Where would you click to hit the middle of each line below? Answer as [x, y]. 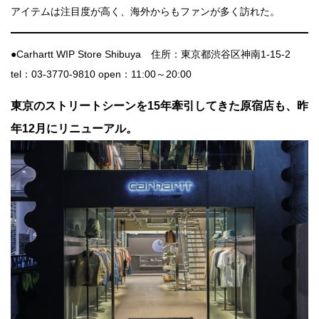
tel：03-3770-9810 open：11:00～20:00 [101, 74]
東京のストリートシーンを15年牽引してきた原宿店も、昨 [159, 106]
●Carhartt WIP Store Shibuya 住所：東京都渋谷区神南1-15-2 [156, 54]
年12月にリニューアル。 [74, 129]
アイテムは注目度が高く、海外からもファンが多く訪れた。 [145, 12]
